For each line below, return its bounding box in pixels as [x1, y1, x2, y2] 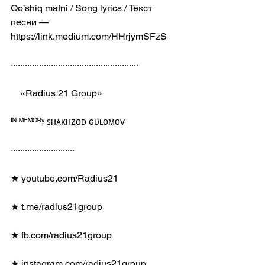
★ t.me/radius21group [11, 201, 102, 212]
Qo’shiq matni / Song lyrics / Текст [11, 2, 155, 14]
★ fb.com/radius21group [11, 230, 112, 241]
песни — [11, 17, 51, 28]
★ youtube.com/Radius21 [11, 173, 118, 184]
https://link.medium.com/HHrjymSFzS [11, 31, 167, 42]
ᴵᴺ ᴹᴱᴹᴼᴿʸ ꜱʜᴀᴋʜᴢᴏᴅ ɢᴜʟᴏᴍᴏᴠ [11, 116, 125, 127]
